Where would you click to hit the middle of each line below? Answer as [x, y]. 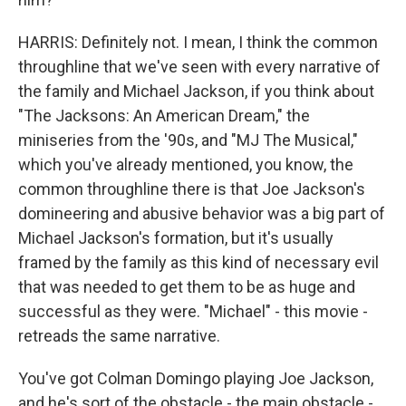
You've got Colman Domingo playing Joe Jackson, [196, 378]
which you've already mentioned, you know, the [186, 164]
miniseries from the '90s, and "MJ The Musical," [188, 140]
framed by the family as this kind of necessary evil [198, 262]
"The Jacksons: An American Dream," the [164, 116]
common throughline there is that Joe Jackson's [192, 189]
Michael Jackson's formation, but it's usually [176, 238]
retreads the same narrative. [119, 336]
